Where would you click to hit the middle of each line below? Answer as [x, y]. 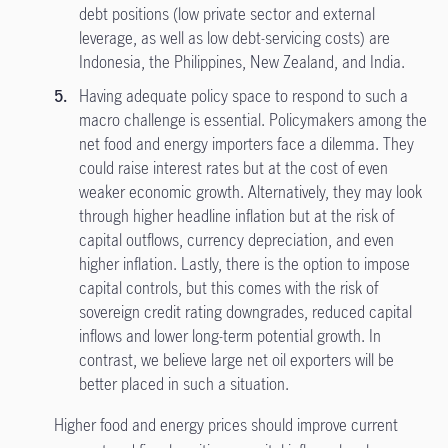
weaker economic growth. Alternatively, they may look [250, 192]
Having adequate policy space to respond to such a [243, 96]
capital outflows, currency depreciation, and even [236, 240]
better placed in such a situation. [185, 384]
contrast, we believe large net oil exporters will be [236, 360]
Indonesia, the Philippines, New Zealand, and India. [241, 62]
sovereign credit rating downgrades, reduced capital [245, 312]
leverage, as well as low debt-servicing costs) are [234, 38]
